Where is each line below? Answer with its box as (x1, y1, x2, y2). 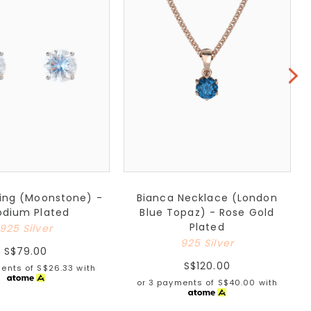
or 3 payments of (136, 276, 218, 288)
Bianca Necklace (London (136, 190, 278, 205)
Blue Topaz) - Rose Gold (140, 205, 275, 219)
